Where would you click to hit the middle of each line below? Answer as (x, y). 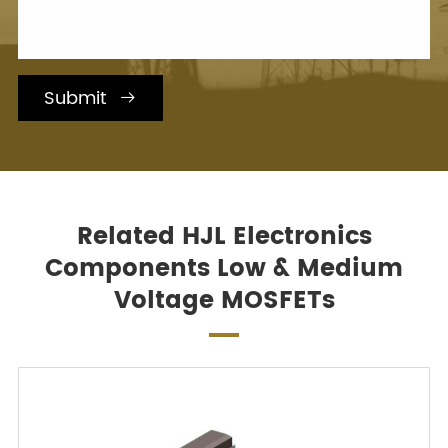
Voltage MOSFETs (224, 300)
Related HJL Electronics (224, 236)
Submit (77, 98)
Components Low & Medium (224, 268)
